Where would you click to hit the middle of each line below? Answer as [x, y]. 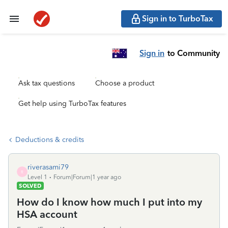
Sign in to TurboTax [178, 19]
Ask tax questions [47, 83]
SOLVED [30, 186]
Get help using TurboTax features [72, 104]
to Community [194, 53]
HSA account [47, 214]
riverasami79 [48, 167]
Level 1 [37, 177]
